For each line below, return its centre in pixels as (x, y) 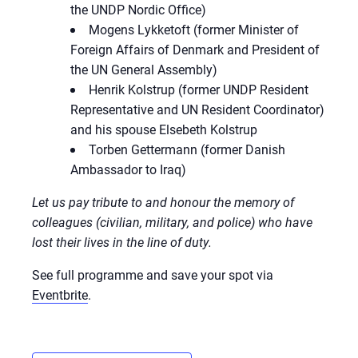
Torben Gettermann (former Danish (187, 149)
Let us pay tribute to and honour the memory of (163, 201)
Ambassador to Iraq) (128, 169)
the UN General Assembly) (144, 69)
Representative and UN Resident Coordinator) (197, 109)
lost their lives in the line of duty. (122, 241)
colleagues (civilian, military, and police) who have (172, 221)
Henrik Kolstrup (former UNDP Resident (199, 89)
